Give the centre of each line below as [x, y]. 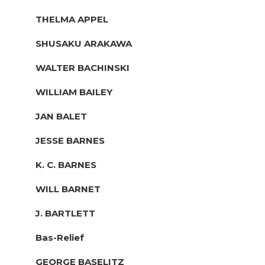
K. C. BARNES [66, 164]
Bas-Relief [60, 237]
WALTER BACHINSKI [83, 67]
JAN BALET [61, 116]
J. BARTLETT [65, 213]
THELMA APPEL [72, 19]
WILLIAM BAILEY [74, 92]
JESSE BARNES [70, 140]
